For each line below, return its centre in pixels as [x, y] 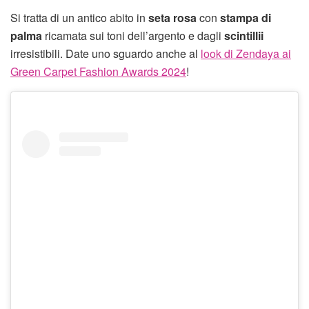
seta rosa [172, 17]
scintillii [244, 35]
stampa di [246, 17]
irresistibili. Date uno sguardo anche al [106, 53]
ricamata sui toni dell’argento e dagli [133, 35]
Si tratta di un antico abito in [79, 17]
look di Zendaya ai [246, 53]
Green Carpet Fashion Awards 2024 [98, 71]
